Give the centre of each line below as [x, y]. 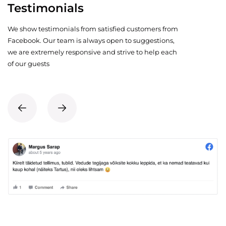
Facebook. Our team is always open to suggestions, [91, 41]
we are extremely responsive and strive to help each [92, 52]
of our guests [29, 64]
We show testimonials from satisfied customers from [93, 29]
